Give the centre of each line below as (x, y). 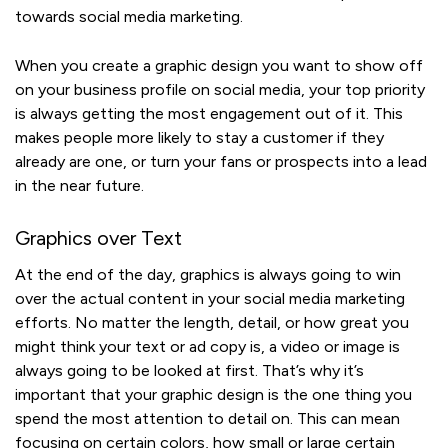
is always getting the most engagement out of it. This (209, 114)
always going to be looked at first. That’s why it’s (189, 371)
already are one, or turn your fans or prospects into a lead (221, 162)
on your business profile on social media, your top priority (220, 90)
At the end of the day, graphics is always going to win (208, 275)
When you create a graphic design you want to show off (219, 66)
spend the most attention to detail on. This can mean (207, 419)
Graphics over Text (98, 238)
